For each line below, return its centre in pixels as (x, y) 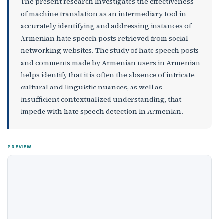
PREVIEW (20, 147)
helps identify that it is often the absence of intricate (107, 75)
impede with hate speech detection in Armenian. (102, 111)
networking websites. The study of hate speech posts (109, 50)
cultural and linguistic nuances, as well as (91, 87)
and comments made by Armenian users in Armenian (110, 62)
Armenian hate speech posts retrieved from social (104, 38)
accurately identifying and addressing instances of (106, 26)
